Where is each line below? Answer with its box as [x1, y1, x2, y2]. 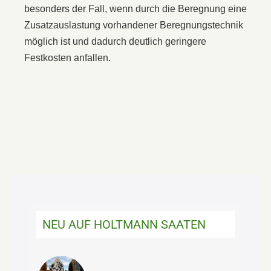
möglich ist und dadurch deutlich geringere [24, 36, 206, 47]
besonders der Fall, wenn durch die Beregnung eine [24, 3, 247, 14]
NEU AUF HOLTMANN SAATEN [42, 217, 206, 232]
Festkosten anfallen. [24, 52, 111, 63]
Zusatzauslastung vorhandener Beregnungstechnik [24, 19, 243, 30]
